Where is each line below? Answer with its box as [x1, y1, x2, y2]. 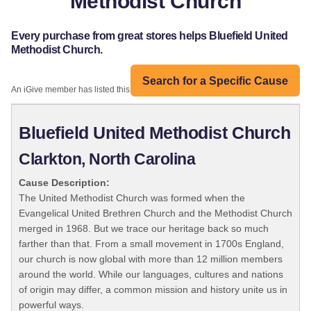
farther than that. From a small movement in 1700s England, [19, 238, 284, 250]
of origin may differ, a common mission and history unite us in [19, 284, 287, 296]
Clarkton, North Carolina [19, 151, 196, 169]
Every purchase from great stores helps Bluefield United [11, 30, 288, 42]
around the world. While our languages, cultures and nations [19, 269, 283, 280]
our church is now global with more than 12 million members [19, 253, 283, 265]
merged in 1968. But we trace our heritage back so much [19, 223, 269, 235]
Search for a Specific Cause [142, 74, 288, 87]
